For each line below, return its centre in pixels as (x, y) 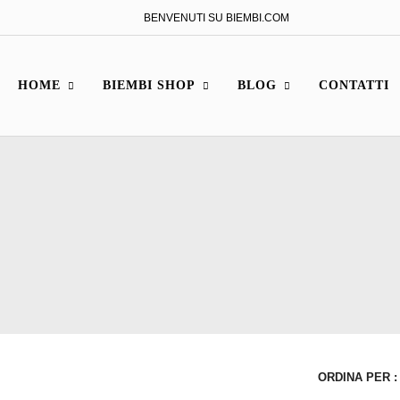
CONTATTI (354, 85)
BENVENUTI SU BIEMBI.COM (217, 17)
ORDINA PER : (357, 377)
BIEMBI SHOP (149, 85)
